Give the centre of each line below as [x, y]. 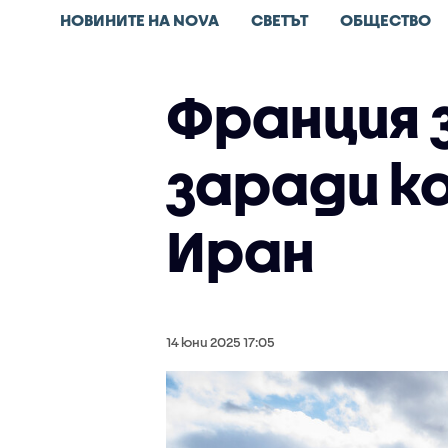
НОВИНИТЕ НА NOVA [139, 19]
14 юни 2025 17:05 [220, 342]
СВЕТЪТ [279, 19]
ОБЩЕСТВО [385, 19]
